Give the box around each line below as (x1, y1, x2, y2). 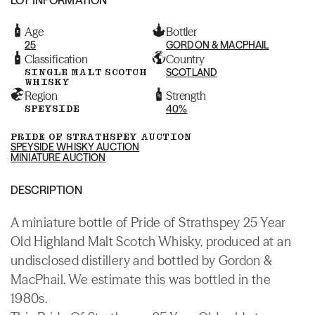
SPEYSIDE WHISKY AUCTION (11, 140, 140, 153)
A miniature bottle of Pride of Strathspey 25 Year (11, 214, 286, 231)
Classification (25, 51, 88, 66)
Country (166, 51, 205, 66)
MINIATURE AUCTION (11, 150, 106, 164)
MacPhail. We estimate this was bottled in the (11, 271, 271, 288)
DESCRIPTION (11, 182, 82, 197)
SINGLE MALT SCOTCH (25, 65, 148, 78)
